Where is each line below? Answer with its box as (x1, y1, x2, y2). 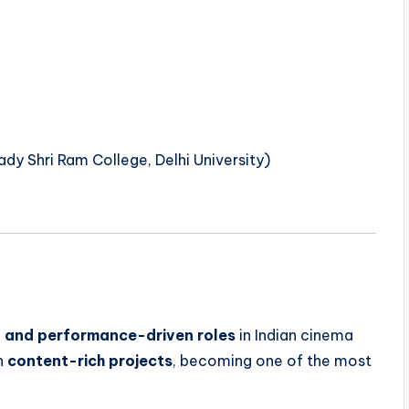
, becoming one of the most (173, 351, 372, 371)
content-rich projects (7, 351, 173, 371)
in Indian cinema (236, 326, 353, 345)
